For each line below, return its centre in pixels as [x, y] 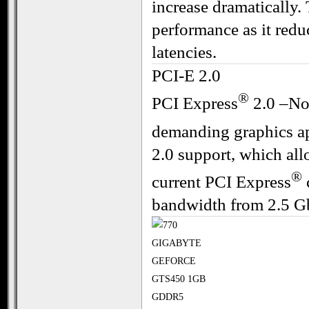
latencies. [184, 52]
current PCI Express [221, 182]
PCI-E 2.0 [186, 76]
